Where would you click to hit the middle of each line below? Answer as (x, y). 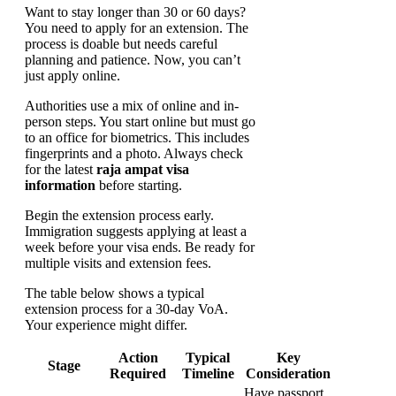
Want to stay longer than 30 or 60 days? (135, 12)
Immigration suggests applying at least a (136, 232)
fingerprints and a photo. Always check (134, 154)
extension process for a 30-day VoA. (126, 309)
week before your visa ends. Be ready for (140, 247)
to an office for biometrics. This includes (137, 138)
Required (138, 374)
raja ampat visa (143, 170)
